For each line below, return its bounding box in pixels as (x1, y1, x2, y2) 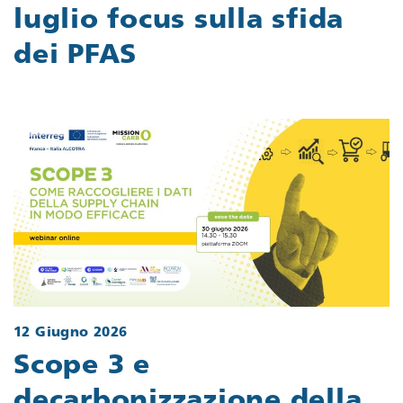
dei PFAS (13, 42, 137, 71)
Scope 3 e (13, 352, 150, 381)
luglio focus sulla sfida (13, 7, 344, 36)
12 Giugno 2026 (13, 327, 128, 341)
